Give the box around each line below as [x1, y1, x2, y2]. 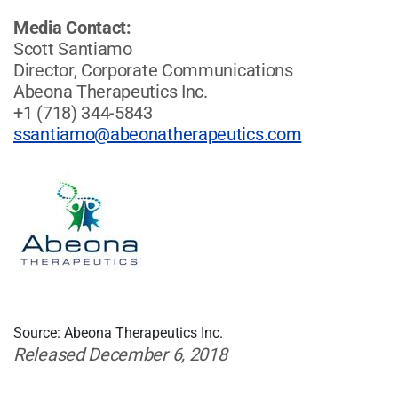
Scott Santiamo [13, 37, 132, 60]
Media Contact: [13, 16, 131, 38]
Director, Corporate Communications [13, 59, 293, 81]
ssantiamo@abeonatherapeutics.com [13, 123, 302, 145]
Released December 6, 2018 [13, 343, 227, 365]
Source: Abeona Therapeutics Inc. [13, 323, 223, 341]
